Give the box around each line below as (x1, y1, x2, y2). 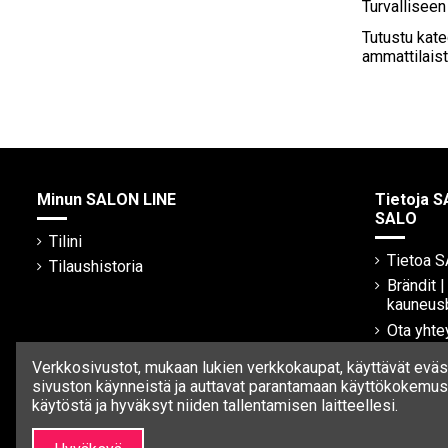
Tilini (49, 231, 82, 251)
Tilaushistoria (49, 257, 143, 277)
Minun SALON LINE (37, 190, 176, 210)
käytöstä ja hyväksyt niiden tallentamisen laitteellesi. (32, 396, 398, 416)
